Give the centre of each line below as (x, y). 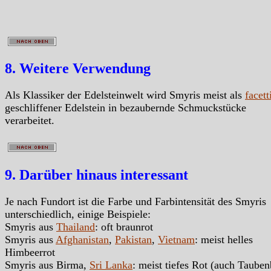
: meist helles (224, 240)
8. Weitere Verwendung (78, 69)
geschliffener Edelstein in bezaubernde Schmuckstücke (126, 108)
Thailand (76, 227)
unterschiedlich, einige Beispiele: (78, 214)
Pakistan (133, 240)
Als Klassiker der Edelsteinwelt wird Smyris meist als (125, 95)
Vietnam (176, 240)
